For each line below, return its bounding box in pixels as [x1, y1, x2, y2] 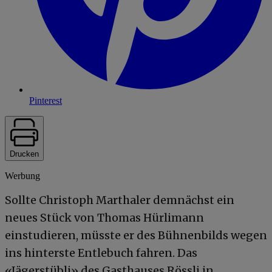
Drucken [10, 149, 39, 158]
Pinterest [29, 95, 62, 106]
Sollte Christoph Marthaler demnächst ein [5, 192, 234, 207]
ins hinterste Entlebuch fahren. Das [5, 245, 197, 260]
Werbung [5, 170, 40, 181]
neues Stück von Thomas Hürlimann [5, 210, 204, 225]
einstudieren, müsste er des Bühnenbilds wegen [5, 228, 267, 242]
